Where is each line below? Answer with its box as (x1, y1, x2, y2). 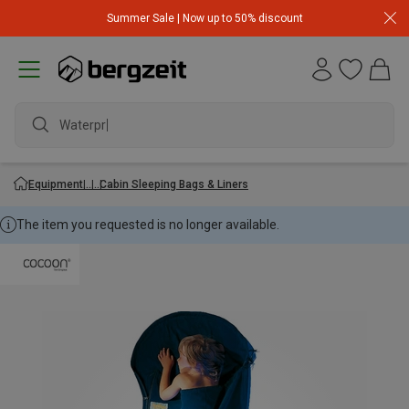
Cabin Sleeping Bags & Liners (100, 177, 248, 191)
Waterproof (59, 117, 126, 132)
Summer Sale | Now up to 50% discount (106, 11, 303, 25)
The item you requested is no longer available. (16, 217, 279, 232)
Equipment (28, 177, 83, 191)
